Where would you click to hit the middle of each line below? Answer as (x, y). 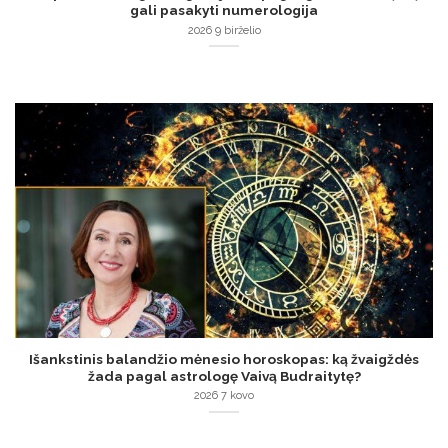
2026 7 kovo (224, 396)
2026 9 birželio (224, 30)
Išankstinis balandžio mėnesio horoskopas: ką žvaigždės (224, 358)
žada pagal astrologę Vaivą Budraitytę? (224, 375)
